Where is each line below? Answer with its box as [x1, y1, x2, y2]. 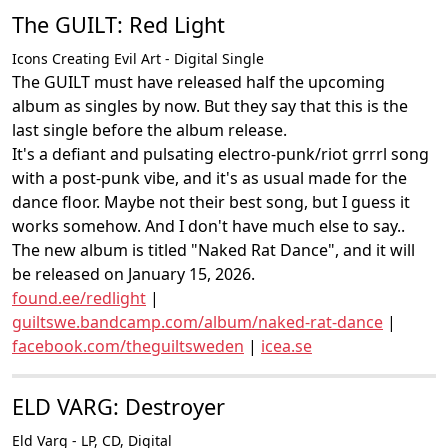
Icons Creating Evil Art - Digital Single [12, 49, 264, 68]
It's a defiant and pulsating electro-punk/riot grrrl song [12, 143, 429, 165]
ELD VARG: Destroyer [12, 392, 225, 421]
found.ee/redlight [12, 287, 146, 309]
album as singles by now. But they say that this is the [12, 95, 408, 117]
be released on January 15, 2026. [12, 263, 255, 285]
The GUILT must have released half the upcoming [12, 71, 385, 93]
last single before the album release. [12, 119, 287, 141]
